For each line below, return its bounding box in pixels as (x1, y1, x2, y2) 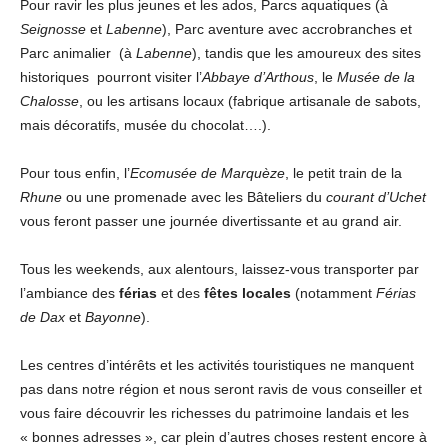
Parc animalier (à (20, 45, 136, 61)
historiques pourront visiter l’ (20, 69, 202, 85)
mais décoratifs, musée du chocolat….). (20, 117, 271, 133)
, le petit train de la (285, 165, 402, 181)
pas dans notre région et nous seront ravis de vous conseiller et (20, 381, 422, 397)
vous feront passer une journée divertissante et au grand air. (20, 213, 402, 229)
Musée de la (337, 69, 415, 85)
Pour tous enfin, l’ (20, 165, 130, 181)
